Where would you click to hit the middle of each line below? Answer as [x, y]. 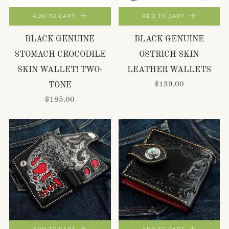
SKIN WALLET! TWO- [60, 70]
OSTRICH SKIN [169, 54]
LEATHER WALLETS [169, 70]
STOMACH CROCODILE [60, 54]
